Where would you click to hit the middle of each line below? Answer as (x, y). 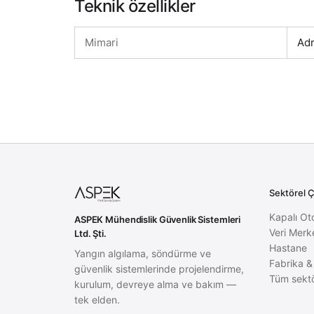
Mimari (102, 42)
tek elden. (97, 300)
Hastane (288, 248)
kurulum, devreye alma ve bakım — (155, 284)
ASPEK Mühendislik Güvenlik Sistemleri (158, 219)
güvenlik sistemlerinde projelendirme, (159, 269)
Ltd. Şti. (90, 233)
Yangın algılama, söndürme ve (143, 253)
